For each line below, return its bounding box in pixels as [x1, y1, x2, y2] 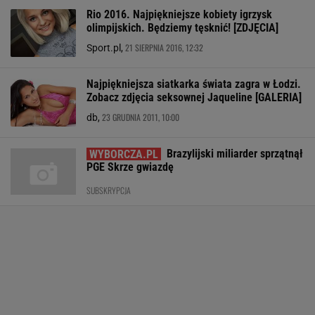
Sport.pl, [86, 42, 125, 53]
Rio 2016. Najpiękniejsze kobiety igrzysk [86, 8, 272, 21]
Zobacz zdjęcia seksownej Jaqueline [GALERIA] [86, 91, 302, 104]
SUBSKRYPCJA [86, 184, 131, 196]
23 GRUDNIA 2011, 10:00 [102, 111, 179, 123]
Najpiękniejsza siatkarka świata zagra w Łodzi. [86, 77, 301, 91]
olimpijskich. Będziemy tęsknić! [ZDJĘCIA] [86, 21, 278, 34]
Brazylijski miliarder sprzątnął [167, 147, 303, 160]
